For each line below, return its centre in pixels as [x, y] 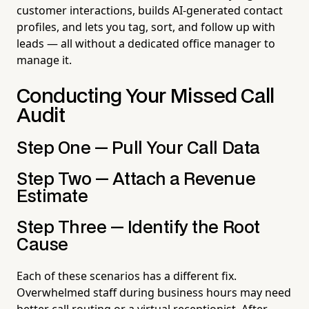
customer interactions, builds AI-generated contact [150, 10]
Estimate [52, 197]
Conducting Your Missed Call [146, 97]
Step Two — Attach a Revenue [136, 179]
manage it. [44, 60]
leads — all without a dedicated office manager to [146, 43]
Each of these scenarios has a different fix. [127, 276]
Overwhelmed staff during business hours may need [154, 292]
